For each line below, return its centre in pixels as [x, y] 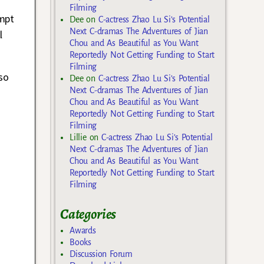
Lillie [78, 138]
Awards [83, 230]
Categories [88, 214]
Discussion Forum [101, 254]
